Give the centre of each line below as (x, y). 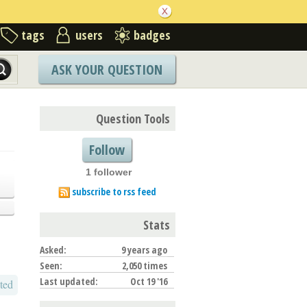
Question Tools (133, 118)
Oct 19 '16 (149, 281)
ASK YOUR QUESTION (107, 69)
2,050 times (145, 265)
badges (152, 35)
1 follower (109, 172)
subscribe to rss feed (114, 191)
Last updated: (69, 281)
